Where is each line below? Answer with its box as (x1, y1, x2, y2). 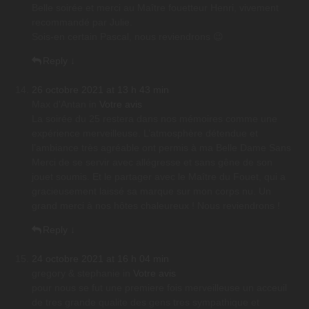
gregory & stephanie (32, 268, 120, 279)
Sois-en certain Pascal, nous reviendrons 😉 (32, 31, 223, 43)
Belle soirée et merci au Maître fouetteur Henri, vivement (32, 2, 279, 14)
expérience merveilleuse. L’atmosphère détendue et (32, 128, 258, 139)
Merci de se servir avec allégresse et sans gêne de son (32, 157, 272, 168)
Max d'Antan (32, 99, 86, 110)
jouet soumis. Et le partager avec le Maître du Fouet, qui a (32, 171, 286, 183)
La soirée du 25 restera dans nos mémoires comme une (32, 113, 277, 125)
